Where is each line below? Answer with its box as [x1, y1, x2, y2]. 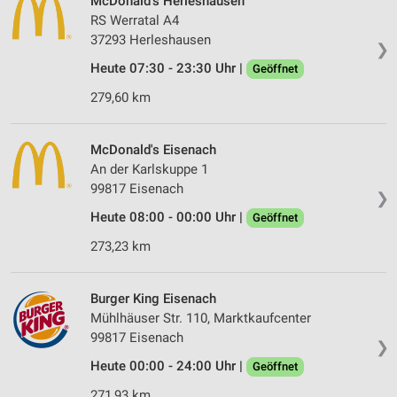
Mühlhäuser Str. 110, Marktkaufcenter [90, 310, 311, 327]
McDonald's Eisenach [90, 142, 216, 159]
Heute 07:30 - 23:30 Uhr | [90, 60, 246, 77]
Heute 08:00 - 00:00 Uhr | [90, 209, 246, 226]
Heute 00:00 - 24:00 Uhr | [90, 358, 246, 375]
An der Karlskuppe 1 [90, 161, 208, 178]
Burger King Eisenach [90, 291, 216, 307]
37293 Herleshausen [90, 32, 211, 49]
